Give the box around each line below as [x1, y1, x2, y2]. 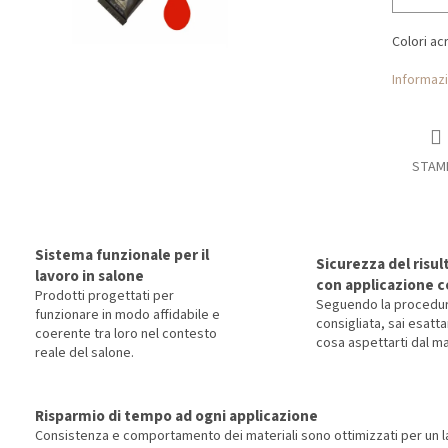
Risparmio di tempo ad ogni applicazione [35, 404, 318, 427]
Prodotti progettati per [35, 285, 174, 306]
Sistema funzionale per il [35, 243, 209, 266]
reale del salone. [35, 342, 134, 363]
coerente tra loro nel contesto [35, 323, 217, 344]
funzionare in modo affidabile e [35, 304, 220, 325]
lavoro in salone [35, 264, 144, 287]
